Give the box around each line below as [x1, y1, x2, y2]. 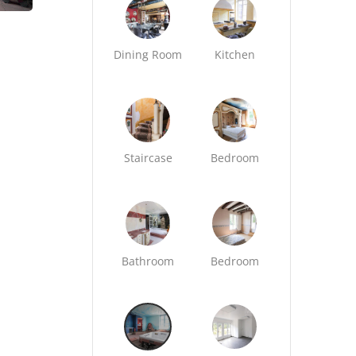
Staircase [123, 150, 172, 165]
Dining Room [114, 47, 183, 62]
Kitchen [214, 47, 255, 62]
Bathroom [122, 253, 175, 269]
